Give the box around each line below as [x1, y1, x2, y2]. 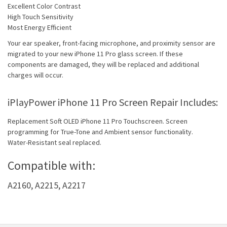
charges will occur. [8, 70, 63, 80]
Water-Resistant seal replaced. [8, 138, 101, 147]
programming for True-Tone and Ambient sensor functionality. [8, 127, 193, 137]
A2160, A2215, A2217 [8, 179, 86, 192]
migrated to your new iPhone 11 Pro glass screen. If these [8, 49, 183, 59]
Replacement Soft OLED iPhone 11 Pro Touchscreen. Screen [8, 117, 187, 126]
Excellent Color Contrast [8, 2, 81, 11]
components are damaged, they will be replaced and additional [8, 60, 199, 69]
